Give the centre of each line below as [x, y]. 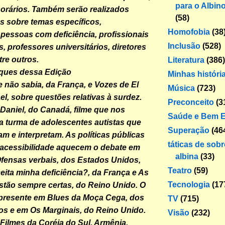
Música [181, 88]
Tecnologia [189, 184]
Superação [189, 130]
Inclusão [184, 46]
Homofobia [189, 32]
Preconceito [191, 102]
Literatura [186, 60]
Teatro [180, 170]
